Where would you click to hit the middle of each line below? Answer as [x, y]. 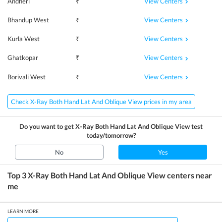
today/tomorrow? [111, 135]
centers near [189, 175]
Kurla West [24, 39]
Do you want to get [47, 126]
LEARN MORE [23, 211]
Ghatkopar [23, 58]
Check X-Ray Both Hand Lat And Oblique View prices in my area [101, 101]
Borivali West [27, 77]
